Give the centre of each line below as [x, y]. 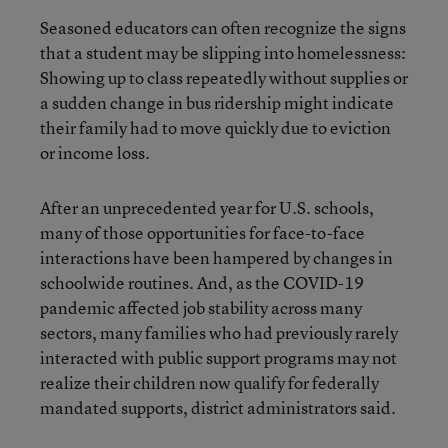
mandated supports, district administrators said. [218, 407]
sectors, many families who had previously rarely [219, 332]
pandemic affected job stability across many [201, 307]
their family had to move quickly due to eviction [215, 127]
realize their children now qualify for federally [209, 382]
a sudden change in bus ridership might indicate [217, 102]
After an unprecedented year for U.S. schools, [207, 207]
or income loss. [95, 152]
